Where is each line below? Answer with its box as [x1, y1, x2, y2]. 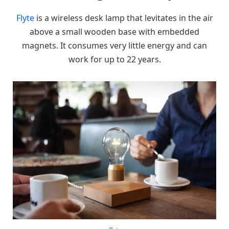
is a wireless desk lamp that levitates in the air [34, 12, 213, 24]
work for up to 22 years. [68, 53, 161, 65]
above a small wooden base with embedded [30, 26, 199, 37]
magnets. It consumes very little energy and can [22, 39, 207, 51]
